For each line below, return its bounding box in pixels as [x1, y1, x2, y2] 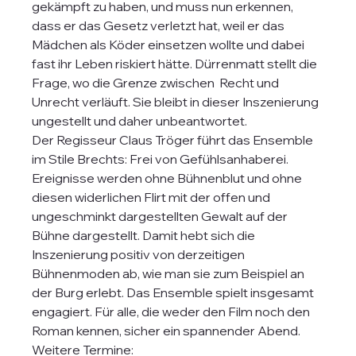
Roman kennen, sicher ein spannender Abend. [32, 323, 304, 339]
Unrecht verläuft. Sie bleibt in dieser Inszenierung [32, 94, 322, 110]
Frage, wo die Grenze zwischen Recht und [32, 75, 282, 91]
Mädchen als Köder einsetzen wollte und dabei [32, 37, 308, 52]
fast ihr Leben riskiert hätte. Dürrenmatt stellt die [32, 56, 320, 72]
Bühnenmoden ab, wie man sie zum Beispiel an [32, 265, 308, 281]
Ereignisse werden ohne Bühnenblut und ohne [32, 170, 305, 186]
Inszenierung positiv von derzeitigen [32, 246, 248, 262]
